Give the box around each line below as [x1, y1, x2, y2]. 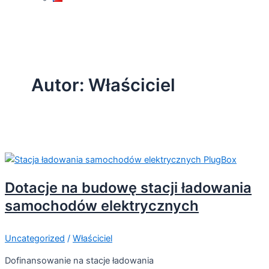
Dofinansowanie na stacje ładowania [5, 255, 154, 267]
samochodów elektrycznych [5, 196, 199, 214]
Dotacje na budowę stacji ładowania [5, 178, 252, 196]
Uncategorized [5, 232, 65, 244]
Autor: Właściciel [31, 74, 175, 96]
